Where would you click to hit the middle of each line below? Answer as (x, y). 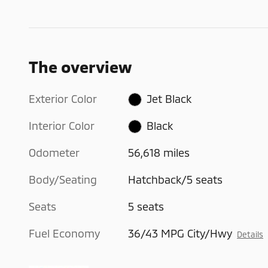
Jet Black (169, 98)
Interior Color (62, 125)
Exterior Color (63, 98)
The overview (80, 66)
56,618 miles (159, 152)
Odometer (54, 152)
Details (250, 234)
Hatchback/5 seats (176, 179)
